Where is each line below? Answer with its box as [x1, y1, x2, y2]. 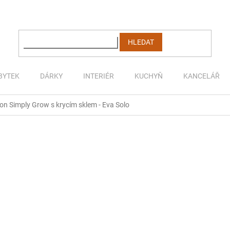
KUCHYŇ [135, 72, 163, 80]
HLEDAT [128, 37, 155, 46]
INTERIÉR [83, 72, 114, 80]
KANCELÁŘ [183, 72, 220, 80]
